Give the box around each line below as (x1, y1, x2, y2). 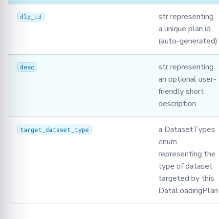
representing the (158, 149, 216, 160)
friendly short (158, 86, 204, 97)
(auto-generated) (158, 36, 218, 47)
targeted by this (158, 173, 214, 184)
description (158, 98, 196, 109)
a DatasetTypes (158, 124, 215, 135)
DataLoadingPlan (158, 185, 218, 197)
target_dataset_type (20, 126, 89, 134)
